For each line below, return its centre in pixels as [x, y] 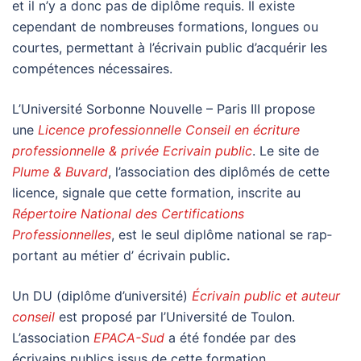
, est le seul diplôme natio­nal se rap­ [222, 234]
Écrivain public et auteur [266, 295]
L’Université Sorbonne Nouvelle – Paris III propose [164, 108]
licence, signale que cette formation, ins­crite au [156, 192]
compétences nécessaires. [92, 68]
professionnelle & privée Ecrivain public [132, 150]
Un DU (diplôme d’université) [102, 295]
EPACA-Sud [129, 337]
